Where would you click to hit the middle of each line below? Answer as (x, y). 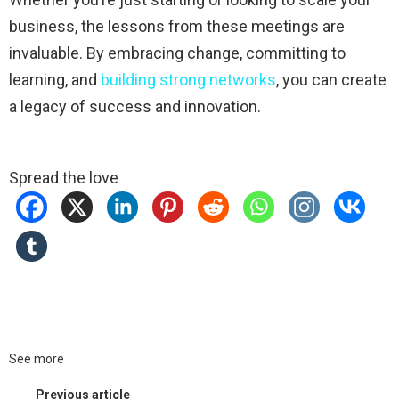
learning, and (55, 79)
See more (37, 358)
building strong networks (188, 79)
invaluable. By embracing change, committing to (177, 53)
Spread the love (64, 177)
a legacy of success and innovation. (135, 106)
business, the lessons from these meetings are (177, 26)
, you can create (331, 79)
